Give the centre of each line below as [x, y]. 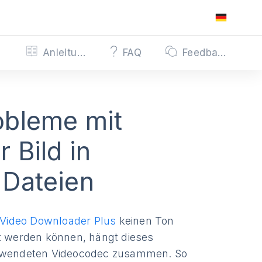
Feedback [222, 52]
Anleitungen [81, 52]
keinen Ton [145, 220]
